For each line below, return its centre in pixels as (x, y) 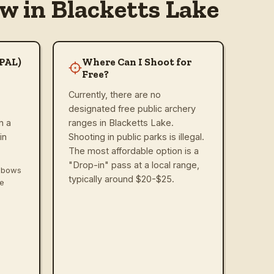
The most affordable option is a (134, 150)
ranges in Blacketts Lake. (121, 122)
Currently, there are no (115, 94)
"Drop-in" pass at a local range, (134, 165)
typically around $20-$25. (121, 179)
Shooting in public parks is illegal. (136, 136)
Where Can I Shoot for (137, 61)
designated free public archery (132, 108)
